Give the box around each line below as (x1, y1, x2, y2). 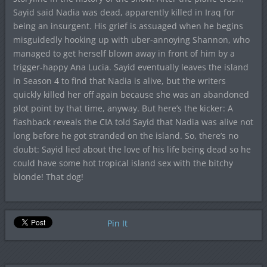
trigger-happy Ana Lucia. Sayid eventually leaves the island (13, 61, 249, 73)
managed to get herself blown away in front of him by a (13, 48, 235, 60)
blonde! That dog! (13, 171, 83, 183)
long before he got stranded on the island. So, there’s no (13, 130, 238, 142)
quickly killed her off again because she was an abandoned (13, 89, 249, 101)
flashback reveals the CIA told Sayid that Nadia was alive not (13, 116, 253, 128)
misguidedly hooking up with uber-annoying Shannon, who (13, 34, 250, 46)
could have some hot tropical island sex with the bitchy (13, 157, 233, 169)
